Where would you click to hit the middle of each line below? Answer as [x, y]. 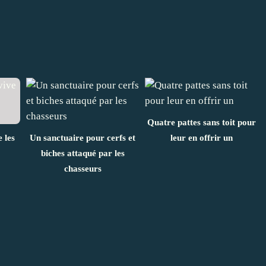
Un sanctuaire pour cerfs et [83, 137]
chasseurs [83, 168]
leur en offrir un [201, 137]
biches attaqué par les [83, 153]
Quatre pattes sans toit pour [201, 122]
